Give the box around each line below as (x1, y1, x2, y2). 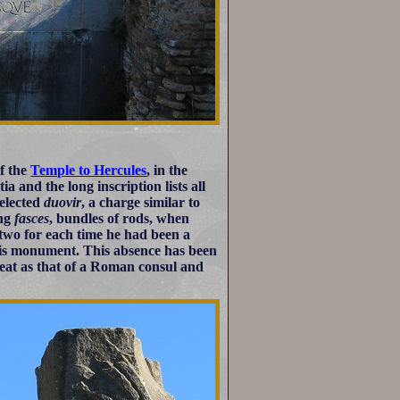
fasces (14, 210, 50, 226)
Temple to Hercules (30, 162, 147, 178)
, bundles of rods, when (49, 210, 190, 226)
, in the (146, 162, 188, 178)
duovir (44, 194, 82, 210)
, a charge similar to (81, 194, 201, 210)
